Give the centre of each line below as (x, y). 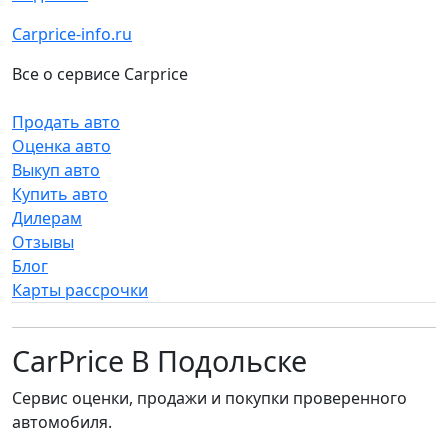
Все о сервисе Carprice (100, 74)
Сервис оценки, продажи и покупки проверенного (209, 398)
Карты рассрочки (80, 290)
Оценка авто (61, 146)
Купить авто (60, 194)
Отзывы (43, 242)
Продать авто (66, 122)
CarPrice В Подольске (159, 360)
